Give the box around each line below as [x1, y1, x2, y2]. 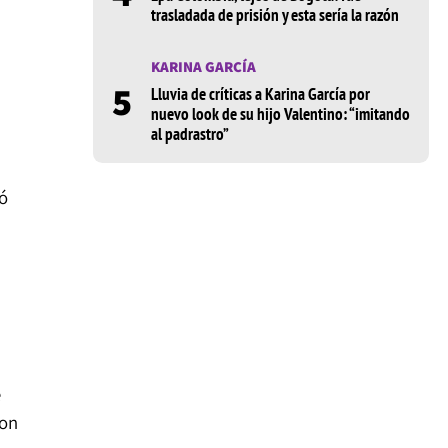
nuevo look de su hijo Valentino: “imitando [150, 103, 410, 126]
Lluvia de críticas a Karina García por [150, 83, 370, 106]
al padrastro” [150, 123, 229, 146]
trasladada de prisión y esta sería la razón [150, 4, 399, 27]
